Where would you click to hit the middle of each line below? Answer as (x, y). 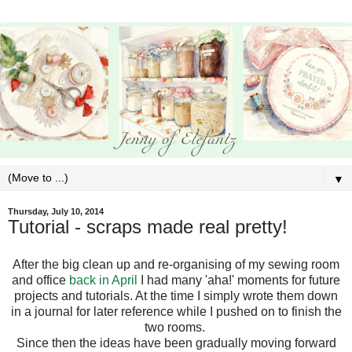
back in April (103, 280)
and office (40, 280)
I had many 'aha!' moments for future (239, 280)
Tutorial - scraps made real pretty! (148, 226)
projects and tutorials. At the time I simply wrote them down (176, 295)
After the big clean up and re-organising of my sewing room (176, 264)
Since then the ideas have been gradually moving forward (176, 343)
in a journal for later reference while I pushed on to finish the (176, 311)
